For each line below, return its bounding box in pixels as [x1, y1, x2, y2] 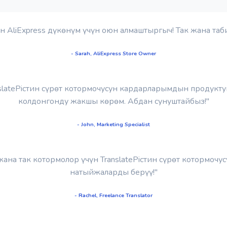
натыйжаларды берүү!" [69, 166, 158, 178]
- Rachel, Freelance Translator [74, 191, 153, 199]
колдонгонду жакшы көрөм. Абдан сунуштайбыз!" [18, 95, 209, 107]
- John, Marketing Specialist [77, 120, 150, 128]
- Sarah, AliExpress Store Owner [71, 49, 156, 57]
